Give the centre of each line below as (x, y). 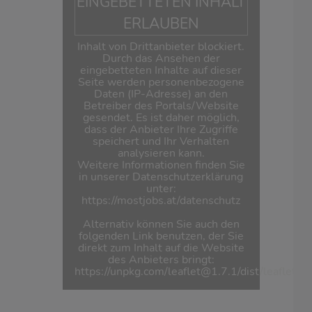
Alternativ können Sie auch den (161, 225)
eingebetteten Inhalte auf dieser (161, 71)
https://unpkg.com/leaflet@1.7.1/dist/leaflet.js (190, 272)
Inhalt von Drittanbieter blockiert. (161, 47)
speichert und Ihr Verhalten (161, 142)
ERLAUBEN (161, 24)
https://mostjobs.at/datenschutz (161, 201)
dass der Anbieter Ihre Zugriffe (161, 130)
